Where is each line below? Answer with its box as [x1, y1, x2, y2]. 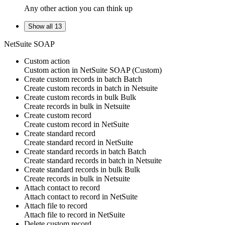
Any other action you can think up [24, 4, 133, 13]
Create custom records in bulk [24, 93, 121, 102]
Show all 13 [28, 23, 62, 31]
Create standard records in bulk [24, 165, 125, 174]
